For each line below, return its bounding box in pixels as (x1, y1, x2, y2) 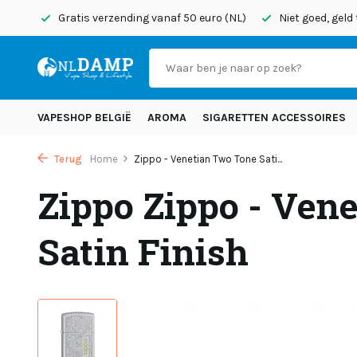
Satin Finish (37, 228, 249, 275)
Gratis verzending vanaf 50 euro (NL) (56, 11, 246, 25)
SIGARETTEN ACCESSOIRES (202, 111, 346, 124)
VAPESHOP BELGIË (37, 111, 131, 124)
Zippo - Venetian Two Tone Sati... (134, 153, 282, 165)
